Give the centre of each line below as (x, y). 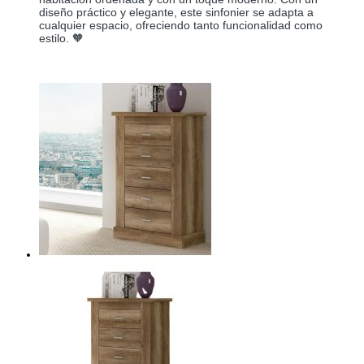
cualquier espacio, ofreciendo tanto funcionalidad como (181, 26)
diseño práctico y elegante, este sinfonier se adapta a (176, 13)
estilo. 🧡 (61, 39)
